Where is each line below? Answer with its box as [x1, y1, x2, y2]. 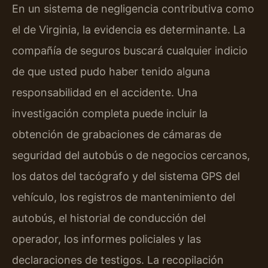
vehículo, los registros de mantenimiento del [12, 191, 235, 204]
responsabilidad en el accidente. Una [12, 86, 197, 99]
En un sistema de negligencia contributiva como [12, 2, 254, 16]
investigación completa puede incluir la [12, 107, 208, 120]
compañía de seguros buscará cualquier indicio [12, 44, 248, 57]
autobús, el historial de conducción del [12, 212, 206, 225]
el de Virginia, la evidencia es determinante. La [12, 23, 245, 36]
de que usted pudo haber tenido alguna [12, 65, 210, 78]
